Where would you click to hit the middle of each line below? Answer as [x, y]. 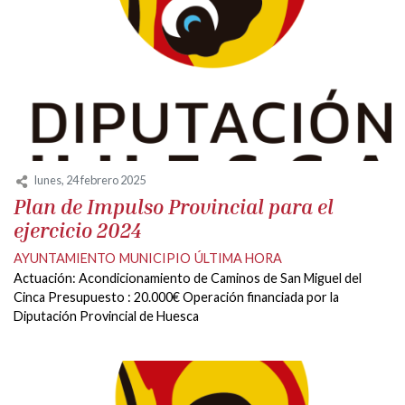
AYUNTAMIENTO [65, 258]
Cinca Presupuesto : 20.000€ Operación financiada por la [176, 297]
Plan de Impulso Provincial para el [174, 206]
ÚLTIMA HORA [238, 258]
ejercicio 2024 [77, 230]
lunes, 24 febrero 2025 [90, 180]
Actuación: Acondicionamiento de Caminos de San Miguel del [188, 278]
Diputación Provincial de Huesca [106, 316]
